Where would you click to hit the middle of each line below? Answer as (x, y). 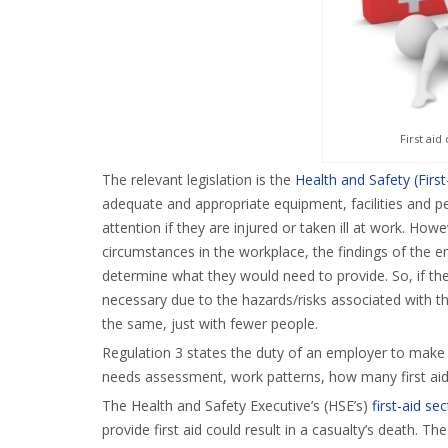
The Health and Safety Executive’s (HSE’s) (237, 406)
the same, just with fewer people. (210, 324)
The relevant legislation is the (198, 180)
